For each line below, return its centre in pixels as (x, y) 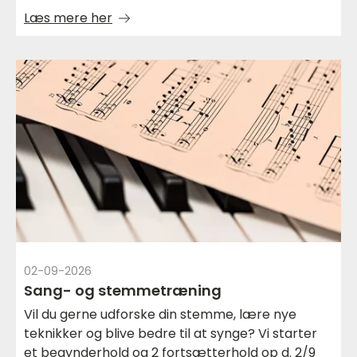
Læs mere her (68, 18)
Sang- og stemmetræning (123, 291)
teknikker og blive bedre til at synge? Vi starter (171, 334)
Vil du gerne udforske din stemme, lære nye (160, 315)
